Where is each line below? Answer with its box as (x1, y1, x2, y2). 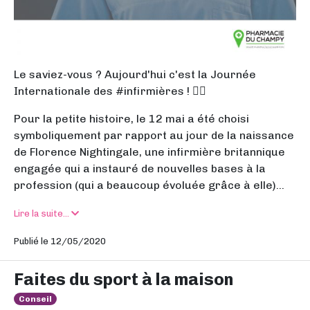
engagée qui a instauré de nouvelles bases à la (14, 162, 266, 175)
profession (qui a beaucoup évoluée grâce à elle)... (14, 179, 284, 192)
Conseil (19, 294, 53, 304)
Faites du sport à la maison (14, 269, 234, 289)
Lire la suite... (14, 208, 71, 219)
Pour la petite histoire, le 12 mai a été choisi (14, 112, 249, 125)
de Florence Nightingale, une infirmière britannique (14, 145, 285, 158)
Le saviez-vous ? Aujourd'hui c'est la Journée (14, 68, 256, 81)
